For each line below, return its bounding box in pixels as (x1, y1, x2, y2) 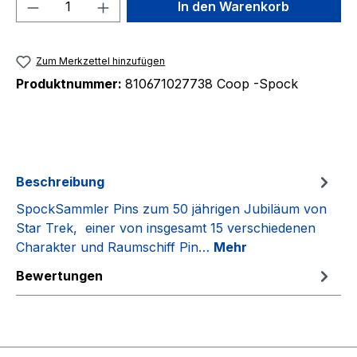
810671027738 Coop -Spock (125, 76, 298, 92)
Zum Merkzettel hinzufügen (36, 55, 166, 67)
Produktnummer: (16, 76, 125, 92)
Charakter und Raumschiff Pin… (16, 239, 214, 256)
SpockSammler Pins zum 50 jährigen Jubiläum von (16, 201, 327, 218)
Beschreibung (16, 174, 104, 190)
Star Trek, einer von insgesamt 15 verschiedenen (16, 220, 316, 237)
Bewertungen (16, 268, 103, 284)
